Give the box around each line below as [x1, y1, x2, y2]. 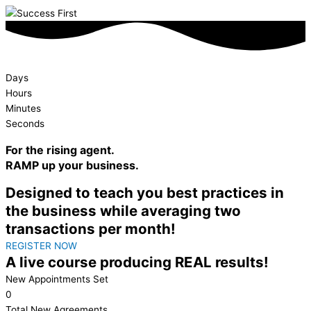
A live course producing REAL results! [6, 253, 269, 271]
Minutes [6, 103, 41, 115]
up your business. [42, 158, 139, 173]
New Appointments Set [6, 274, 108, 285]
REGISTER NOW [6, 240, 77, 252]
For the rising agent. [6, 143, 115, 158]
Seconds [6, 118, 44, 130]
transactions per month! [6, 220, 176, 238]
